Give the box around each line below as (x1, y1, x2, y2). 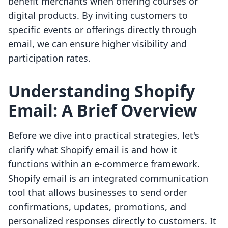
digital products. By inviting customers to (8, 9, 188, 22)
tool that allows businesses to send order (8, 186, 187, 199)
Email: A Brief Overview (8, 99, 197, 122)
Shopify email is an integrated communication (8, 172, 208, 185)
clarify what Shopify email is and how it (8, 144, 177, 156)
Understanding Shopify (8, 80, 195, 102)
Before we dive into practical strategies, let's (8, 129, 199, 142)
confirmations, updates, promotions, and (8, 201, 186, 213)
